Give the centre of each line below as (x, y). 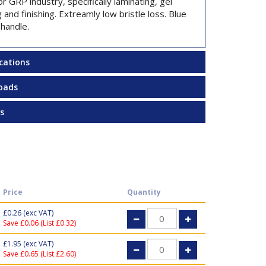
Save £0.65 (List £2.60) (39, 254)
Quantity (144, 192)
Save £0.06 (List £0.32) (39, 223)
